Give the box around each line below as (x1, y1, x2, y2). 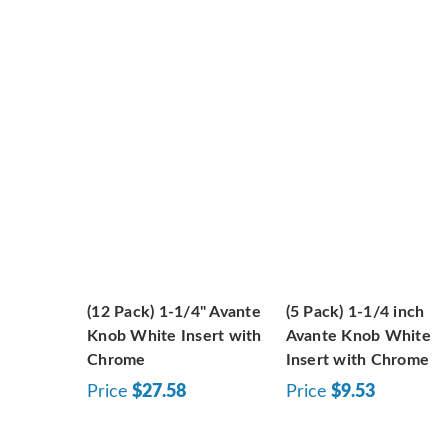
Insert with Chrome (285, 351, 429, 368)
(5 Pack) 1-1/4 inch (285, 303, 425, 320)
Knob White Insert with (87, 327, 262, 344)
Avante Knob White (285, 327, 431, 344)
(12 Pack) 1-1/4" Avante (87, 303, 261, 320)
